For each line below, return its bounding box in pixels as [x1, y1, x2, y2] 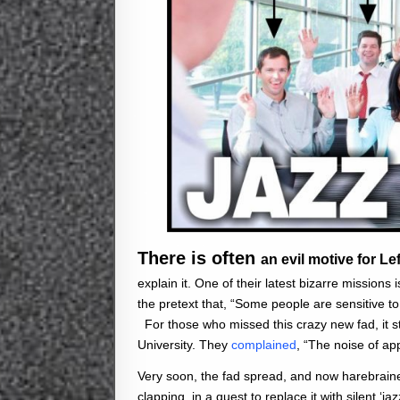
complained [231, 337, 296, 352]
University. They [137, 337, 231, 352]
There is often [137, 247, 261, 268]
